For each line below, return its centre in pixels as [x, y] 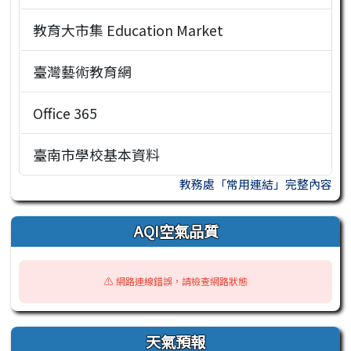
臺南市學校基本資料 [96, 154]
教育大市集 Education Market [128, 30]
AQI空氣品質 [175, 231]
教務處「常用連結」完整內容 [256, 183]
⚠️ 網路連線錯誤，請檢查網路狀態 [175, 281]
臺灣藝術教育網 [82, 71]
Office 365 [65, 112]
